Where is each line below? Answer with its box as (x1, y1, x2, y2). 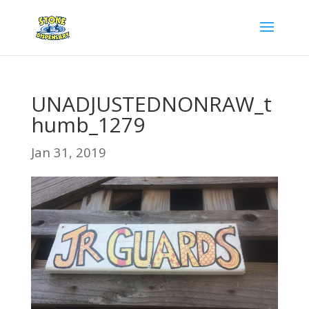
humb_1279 (30, 110, 145, 139)
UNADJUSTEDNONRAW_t (30, 90, 272, 118)
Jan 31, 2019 (30, 143, 106, 161)
